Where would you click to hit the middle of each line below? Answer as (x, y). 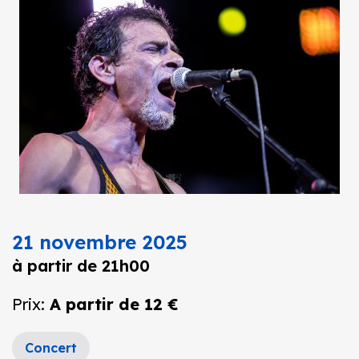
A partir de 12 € (114, 304)
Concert (51, 348)
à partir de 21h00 (81, 266)
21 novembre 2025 (100, 242)
